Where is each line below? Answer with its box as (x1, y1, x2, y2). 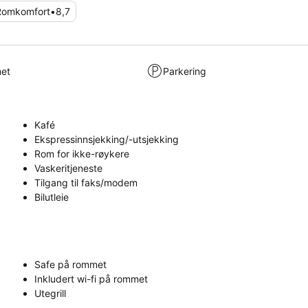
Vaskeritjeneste (34, 162, 102, 174)
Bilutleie (34, 191, 69, 203)
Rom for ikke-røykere (34, 148, 129, 159)
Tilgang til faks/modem (34, 177, 137, 188)
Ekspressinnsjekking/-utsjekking (34, 133, 179, 145)
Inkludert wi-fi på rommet (34, 273, 148, 285)
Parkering (163, 65, 207, 77)
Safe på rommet (34, 258, 107, 270)
